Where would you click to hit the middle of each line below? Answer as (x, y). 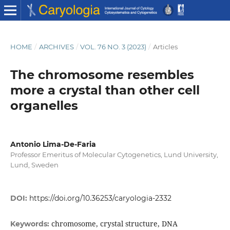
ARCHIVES (56, 46)
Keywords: (31, 224)
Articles (165, 46)
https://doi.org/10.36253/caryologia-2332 (100, 198)
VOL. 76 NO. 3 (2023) (113, 46)
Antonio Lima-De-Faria (53, 144)
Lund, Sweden (34, 165)
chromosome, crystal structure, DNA (114, 224)
